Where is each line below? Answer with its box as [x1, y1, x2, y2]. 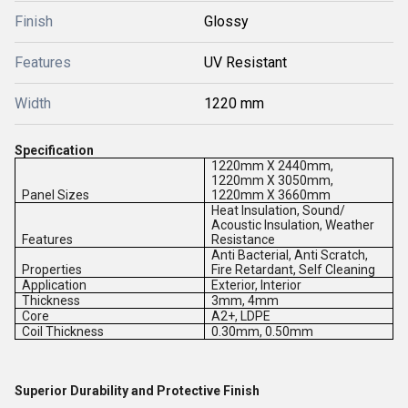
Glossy [204, 13, 249, 30]
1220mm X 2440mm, [211, 158, 334, 173]
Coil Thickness [22, 324, 105, 339]
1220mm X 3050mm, [211, 173, 334, 188]
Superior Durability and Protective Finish [15, 383, 260, 398]
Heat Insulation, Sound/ [211, 203, 346, 218]
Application [22, 278, 87, 292]
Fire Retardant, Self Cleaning [211, 262, 376, 277]
